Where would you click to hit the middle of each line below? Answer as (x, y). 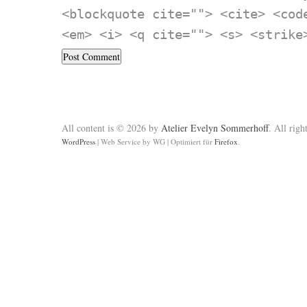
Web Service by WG (133, 142)
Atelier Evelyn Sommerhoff (215, 128)
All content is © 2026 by (111, 128)
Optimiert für (192, 142)
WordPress (78, 142)
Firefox (226, 142)
